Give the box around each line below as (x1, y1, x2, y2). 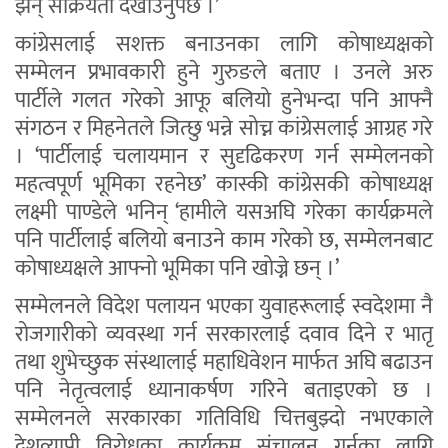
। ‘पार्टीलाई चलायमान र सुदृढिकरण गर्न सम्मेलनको (15, 138, 433, 176)
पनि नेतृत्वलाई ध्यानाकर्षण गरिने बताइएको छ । (15, 372, 433, 410)
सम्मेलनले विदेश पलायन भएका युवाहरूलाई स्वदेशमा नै (15, 288, 433, 326)
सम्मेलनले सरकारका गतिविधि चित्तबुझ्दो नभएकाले (15, 400, 433, 438)
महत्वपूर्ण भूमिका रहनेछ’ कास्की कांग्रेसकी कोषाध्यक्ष (15, 166, 433, 204)
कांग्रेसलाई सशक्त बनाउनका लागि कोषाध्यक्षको (15, 26, 433, 64)
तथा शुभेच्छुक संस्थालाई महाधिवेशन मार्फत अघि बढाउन (15, 344, 433, 382)
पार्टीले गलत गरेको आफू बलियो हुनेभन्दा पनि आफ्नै (15, 82, 433, 120)
